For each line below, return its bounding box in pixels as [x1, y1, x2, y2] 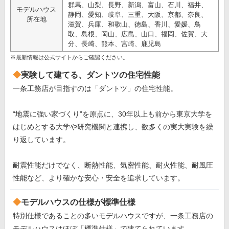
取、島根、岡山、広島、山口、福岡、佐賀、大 [67, 30, 208, 38]
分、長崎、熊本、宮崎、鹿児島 [67, 39, 161, 48]
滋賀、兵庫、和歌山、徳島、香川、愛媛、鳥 [67, 20, 201, 28]
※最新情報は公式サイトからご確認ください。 [10, 54, 128, 60]
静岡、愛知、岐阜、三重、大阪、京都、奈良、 [67, 10, 208, 18]
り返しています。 [12, 135, 70, 144]
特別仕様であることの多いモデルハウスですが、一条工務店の [12, 211, 213, 220]
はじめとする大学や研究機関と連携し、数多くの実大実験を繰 [12, 122, 213, 131]
